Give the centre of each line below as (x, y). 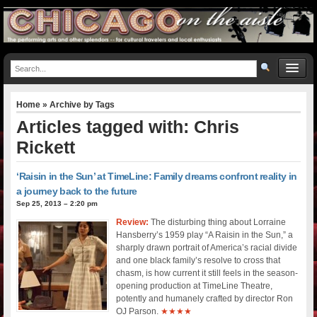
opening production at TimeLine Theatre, (195, 286)
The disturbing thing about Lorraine (218, 222)
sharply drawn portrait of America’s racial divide (207, 247)
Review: (133, 222)
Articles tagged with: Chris (128, 126)
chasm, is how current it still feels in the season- (207, 273)
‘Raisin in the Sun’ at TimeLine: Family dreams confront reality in (157, 176)
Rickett (46, 147)
